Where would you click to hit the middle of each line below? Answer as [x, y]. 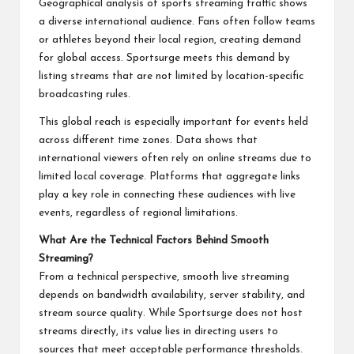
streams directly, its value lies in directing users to [158, 331]
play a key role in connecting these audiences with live [167, 194]
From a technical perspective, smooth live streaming [164, 277]
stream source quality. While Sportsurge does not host [171, 313]
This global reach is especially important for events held [173, 122]
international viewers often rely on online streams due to [175, 158]
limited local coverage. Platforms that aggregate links [169, 176]
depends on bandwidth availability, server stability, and [172, 295]
